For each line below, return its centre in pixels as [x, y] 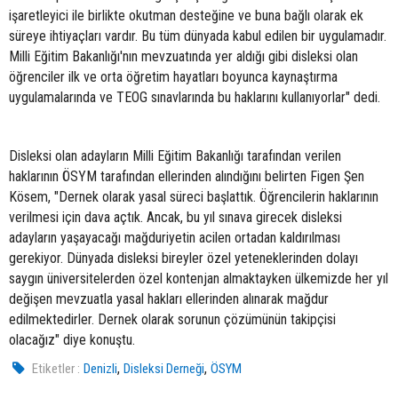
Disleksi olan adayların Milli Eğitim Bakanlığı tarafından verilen [175, 156]
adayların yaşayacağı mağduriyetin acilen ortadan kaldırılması [175, 238]
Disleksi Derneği [164, 369]
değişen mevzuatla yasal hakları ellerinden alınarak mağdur [169, 299]
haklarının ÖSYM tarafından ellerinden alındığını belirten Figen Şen [187, 177]
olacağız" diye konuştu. [72, 340]
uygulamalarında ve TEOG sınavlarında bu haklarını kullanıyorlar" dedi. [195, 98]
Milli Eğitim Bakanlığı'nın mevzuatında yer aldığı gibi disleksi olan [183, 57]
